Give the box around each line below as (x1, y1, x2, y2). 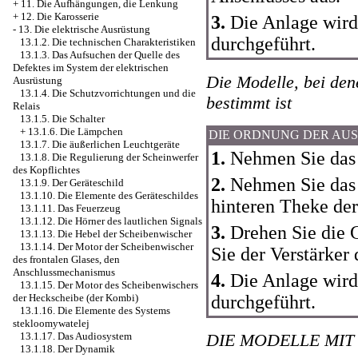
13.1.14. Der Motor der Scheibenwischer (20, 241, 193, 253)
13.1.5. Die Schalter (20, 113, 105, 125)
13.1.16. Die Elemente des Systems (20, 304, 170, 316)
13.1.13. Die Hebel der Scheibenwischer (20, 228, 192, 240)
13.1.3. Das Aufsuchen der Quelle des (20, 49, 180, 61)
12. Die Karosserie (21, 10, 99, 22)
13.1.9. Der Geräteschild (20, 177, 124, 189)
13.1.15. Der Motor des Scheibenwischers (20, 279, 198, 291)
